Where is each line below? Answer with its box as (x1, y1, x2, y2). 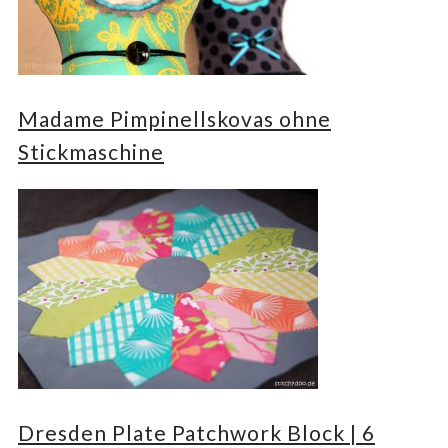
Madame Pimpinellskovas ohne (18, 105, 331, 131)
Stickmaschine (18, 138, 164, 164)
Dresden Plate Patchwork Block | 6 (18, 419, 375, 445)
